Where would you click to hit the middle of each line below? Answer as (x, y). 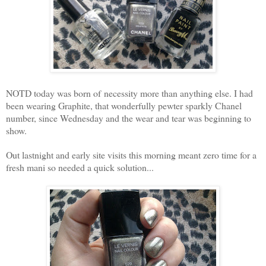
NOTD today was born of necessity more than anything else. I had (129, 93)
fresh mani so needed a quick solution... (80, 167)
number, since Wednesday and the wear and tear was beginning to (129, 118)
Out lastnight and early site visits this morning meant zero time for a (131, 155)
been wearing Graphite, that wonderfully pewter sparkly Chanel (124, 106)
